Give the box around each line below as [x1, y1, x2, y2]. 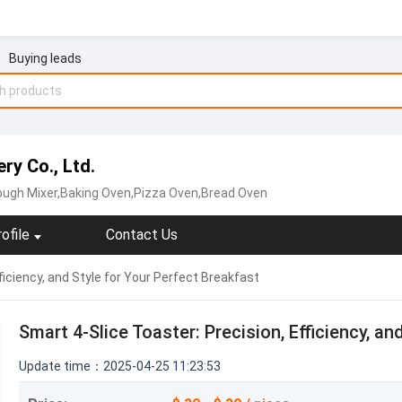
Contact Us [106, 226, 178, 243]
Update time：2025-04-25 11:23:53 [19, 359, 221, 373]
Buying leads [8, 51, 82, 66]
